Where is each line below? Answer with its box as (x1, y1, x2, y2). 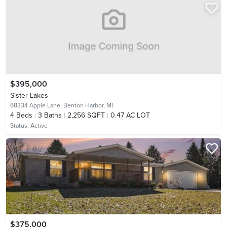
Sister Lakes (10, 91, 48, 100)
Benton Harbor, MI (63, 101, 113, 109)
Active (30, 122, 48, 129)
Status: (10, 122, 30, 129)
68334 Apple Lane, (10, 101, 63, 109)
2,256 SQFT (67, 110, 105, 120)
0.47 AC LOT (110, 110, 150, 120)
